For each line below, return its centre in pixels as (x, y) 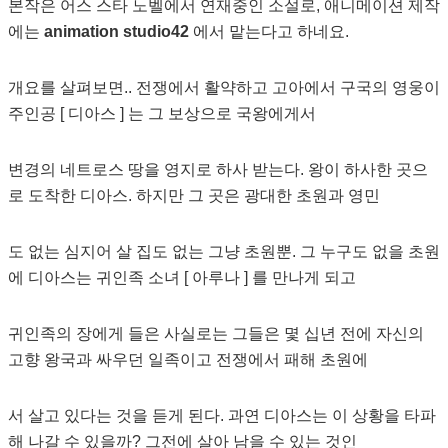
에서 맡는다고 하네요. (268, 31)
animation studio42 (116, 31)
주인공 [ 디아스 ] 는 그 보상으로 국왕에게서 (161, 113)
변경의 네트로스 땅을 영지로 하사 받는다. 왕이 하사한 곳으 (217, 169)
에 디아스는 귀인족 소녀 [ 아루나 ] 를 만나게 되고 (181, 277)
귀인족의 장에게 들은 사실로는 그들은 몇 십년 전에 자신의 (215, 333)
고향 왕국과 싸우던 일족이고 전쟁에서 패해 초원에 (187, 359)
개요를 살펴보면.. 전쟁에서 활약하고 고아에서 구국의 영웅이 (223, 87)
